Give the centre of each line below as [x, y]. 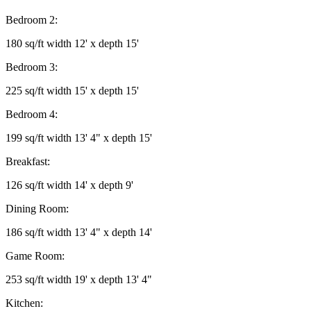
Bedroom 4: [32, 115]
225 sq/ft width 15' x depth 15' [72, 91]
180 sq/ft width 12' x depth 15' [72, 44]
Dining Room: [37, 209]
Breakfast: [28, 162]
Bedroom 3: [32, 67]
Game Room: [35, 256]
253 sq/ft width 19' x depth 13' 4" [79, 280]
